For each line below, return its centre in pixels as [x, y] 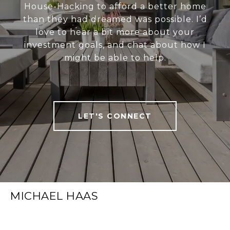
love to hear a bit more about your [115, 32]
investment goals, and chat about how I [115, 45]
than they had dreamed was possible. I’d [115, 20]
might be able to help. [115, 58]
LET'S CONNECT [115, 116]
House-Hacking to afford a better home [115, 7]
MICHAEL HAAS [54, 196]
